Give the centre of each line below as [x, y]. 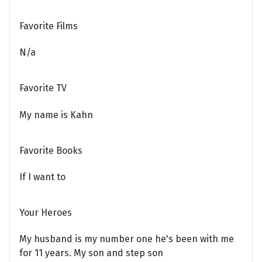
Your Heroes [46, 213]
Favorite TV [43, 88]
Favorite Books [51, 150]
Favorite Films [49, 26]
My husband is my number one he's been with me [127, 239]
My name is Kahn [56, 115]
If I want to [42, 177]
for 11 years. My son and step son [91, 253]
